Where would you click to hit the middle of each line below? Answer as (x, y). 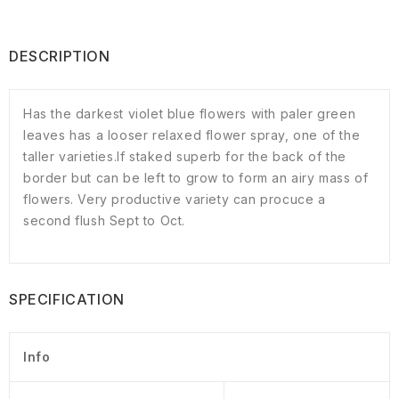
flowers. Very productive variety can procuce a (175, 199)
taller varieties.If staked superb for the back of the (185, 157)
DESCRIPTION (60, 57)
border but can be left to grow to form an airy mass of (196, 178)
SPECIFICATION (67, 300)
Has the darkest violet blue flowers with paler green (190, 114)
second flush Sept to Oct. (105, 221)
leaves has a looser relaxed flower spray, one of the (192, 135)
